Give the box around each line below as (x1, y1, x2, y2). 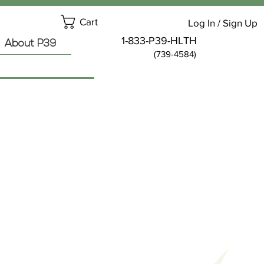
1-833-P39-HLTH (121, 35, 197, 47)
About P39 (5, 39, 56, 49)
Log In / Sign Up (188, 16, 258, 28)
